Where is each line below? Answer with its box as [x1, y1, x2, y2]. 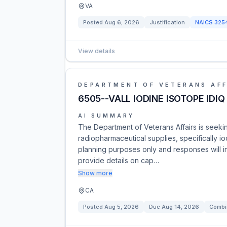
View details [78, 47, 115, 55]
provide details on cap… [78, 156, 159, 165]
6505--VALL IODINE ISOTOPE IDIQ [78, 93, 225, 104]
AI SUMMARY [78, 112, 134, 119]
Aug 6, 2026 [104, 19, 139, 26]
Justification [149, 19, 185, 26]
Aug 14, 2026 [162, 203, 199, 210]
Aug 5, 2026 [104, 203, 139, 210]
